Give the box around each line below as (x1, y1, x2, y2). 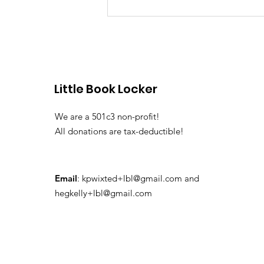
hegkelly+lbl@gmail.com (55, 187, 152, 199)
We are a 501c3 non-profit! (55, 111, 162, 123)
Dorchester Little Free (122, 5, 242, 21)
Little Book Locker (54, 81, 157, 98)
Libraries (122, 21, 170, 37)
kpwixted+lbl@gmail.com (82, 173, 182, 184)
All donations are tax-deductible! (55, 126, 184, 137)
